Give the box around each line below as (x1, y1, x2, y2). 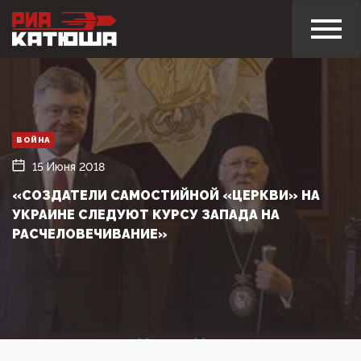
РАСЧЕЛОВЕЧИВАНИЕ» (12, 226, 168, 242)
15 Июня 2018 (32, 160, 105, 173)
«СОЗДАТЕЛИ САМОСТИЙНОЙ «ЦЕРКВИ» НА (12, 187, 320, 203)
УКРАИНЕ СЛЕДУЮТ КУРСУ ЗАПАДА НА (12, 206, 280, 222)
